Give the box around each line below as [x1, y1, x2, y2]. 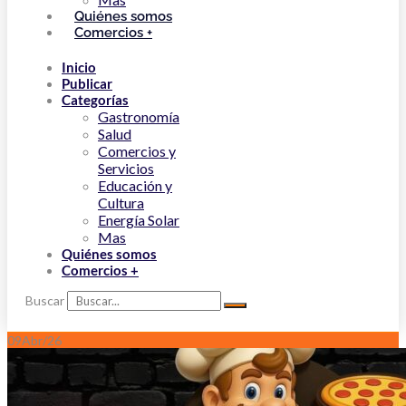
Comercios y [98, 142, 176, 159]
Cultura [98, 194, 144, 211]
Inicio [62, 59, 96, 75]
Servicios [98, 159, 154, 177]
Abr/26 [22, 333, 62, 348]
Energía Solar [98, 211, 179, 228]
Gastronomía [98, 108, 179, 125]
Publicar [62, 75, 112, 92]
